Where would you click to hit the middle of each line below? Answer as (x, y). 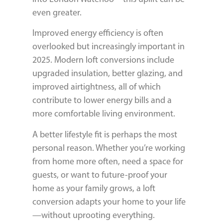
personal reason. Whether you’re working (109, 148)
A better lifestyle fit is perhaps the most (105, 134)
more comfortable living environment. (104, 114)
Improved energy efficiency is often (98, 33)
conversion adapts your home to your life (109, 201)
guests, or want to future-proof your (100, 174)
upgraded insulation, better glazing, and (108, 73)
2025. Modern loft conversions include (103, 60)
